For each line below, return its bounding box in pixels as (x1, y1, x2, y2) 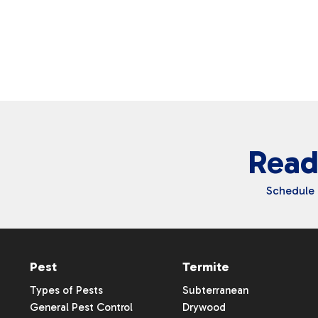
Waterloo (72, 18, 122, 33)
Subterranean (182, 284, 248, 297)
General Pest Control (30, 301, 133, 314)
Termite (182, 259, 229, 275)
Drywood (182, 301, 226, 314)
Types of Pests (30, 284, 103, 297)
